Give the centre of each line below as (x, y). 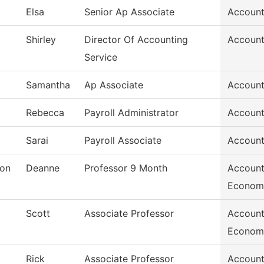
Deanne (43, 168)
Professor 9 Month (126, 168)
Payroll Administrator (131, 113)
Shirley (41, 40)
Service (101, 57)
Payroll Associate (123, 141)
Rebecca (45, 113)
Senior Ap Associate (129, 12)
